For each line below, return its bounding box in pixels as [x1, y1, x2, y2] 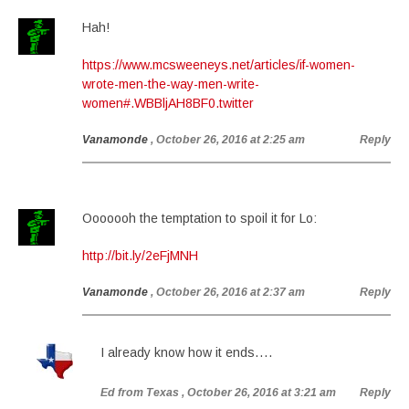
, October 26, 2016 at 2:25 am [151, 133, 305, 146]
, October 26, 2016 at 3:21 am [182, 386, 336, 399]
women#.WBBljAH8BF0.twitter [82, 96, 254, 110]
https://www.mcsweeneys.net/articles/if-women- [82, 58, 355, 72]
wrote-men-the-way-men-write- [82, 77, 259, 91]
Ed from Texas [100, 386, 179, 399]
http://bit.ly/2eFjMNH [82, 248, 198, 263]
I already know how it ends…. [100, 345, 272, 360]
